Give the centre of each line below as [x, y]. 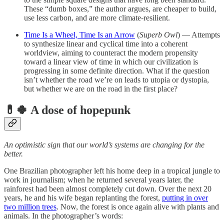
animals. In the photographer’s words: [63, 215]
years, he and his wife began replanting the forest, [83, 197]
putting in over [185, 197]
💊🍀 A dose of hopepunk [67, 110]
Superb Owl [158, 34]
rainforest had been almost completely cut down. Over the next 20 [108, 188]
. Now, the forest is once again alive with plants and [138, 206]
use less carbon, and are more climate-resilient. [97, 17]
